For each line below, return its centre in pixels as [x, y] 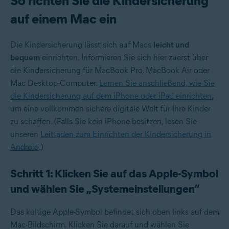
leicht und [171, 44]
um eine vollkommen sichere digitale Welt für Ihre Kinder [110, 108]
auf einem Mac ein [63, 19]
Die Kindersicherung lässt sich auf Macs [82, 44]
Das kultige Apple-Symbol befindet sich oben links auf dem [115, 212]
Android [25, 147]
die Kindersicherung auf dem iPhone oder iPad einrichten [111, 96]
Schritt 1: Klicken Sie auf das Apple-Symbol [114, 173]
